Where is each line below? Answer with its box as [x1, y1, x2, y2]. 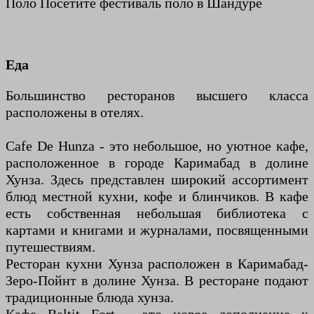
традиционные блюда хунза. [6, 289, 174, 305]
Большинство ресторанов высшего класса [6, 88, 308, 103]
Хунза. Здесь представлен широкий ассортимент [6, 172, 308, 187]
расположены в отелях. [6, 104, 144, 120]
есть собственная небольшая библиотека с [6, 205, 308, 221]
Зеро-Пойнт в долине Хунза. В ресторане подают [6, 273, 308, 288]
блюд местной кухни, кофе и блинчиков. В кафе [6, 189, 308, 204]
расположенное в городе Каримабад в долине [6, 155, 308, 170]
